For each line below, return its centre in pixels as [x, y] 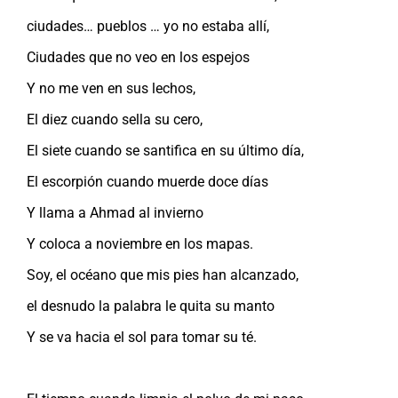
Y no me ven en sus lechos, [111, 88]
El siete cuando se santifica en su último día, [165, 150]
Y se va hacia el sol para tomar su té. [142, 337]
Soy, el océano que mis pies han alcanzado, [163, 275]
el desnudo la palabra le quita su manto [151, 306]
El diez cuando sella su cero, [115, 119]
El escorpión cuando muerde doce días [147, 181]
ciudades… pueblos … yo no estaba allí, [148, 26]
